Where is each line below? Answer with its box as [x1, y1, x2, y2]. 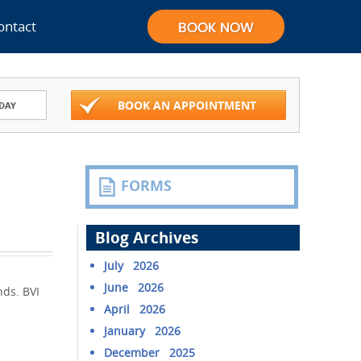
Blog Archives [95, 227, 199, 248]
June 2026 [104, 280, 164, 295]
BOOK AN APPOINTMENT [117, 98, 256, 113]
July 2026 [104, 258, 160, 273]
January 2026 [104, 323, 181, 338]
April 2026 [104, 301, 166, 317]
